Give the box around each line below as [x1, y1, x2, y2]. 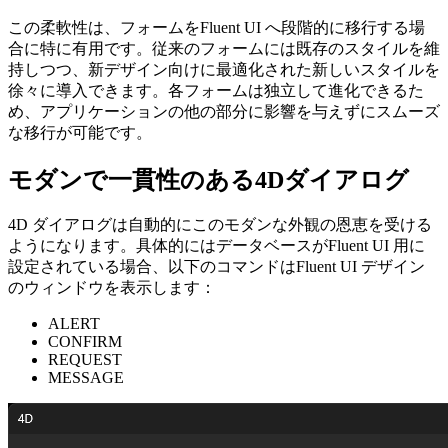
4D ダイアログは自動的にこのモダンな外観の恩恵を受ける [8, 216, 432, 234]
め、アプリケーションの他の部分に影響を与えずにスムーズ [8, 102, 440, 120]
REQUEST [48, 351, 122, 369]
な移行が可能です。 [8, 123, 152, 141]
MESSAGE [48, 369, 124, 387]
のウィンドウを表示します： [8, 279, 216, 297]
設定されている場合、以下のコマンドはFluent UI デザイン [8, 258, 425, 276]
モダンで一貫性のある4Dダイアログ [8, 166, 409, 193]
